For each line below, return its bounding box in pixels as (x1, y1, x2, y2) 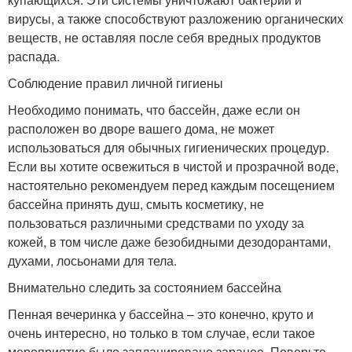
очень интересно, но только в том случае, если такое (8, 323, 315, 342)
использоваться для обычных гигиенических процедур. (8, 137, 329, 156)
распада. (8, 46, 60, 65)
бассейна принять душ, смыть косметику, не (8, 194, 264, 213)
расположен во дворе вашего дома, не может (8, 119, 274, 137)
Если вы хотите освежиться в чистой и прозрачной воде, (8, 156, 339, 175)
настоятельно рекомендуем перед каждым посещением (8, 175, 335, 194)
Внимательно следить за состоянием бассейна (8, 277, 281, 296)
